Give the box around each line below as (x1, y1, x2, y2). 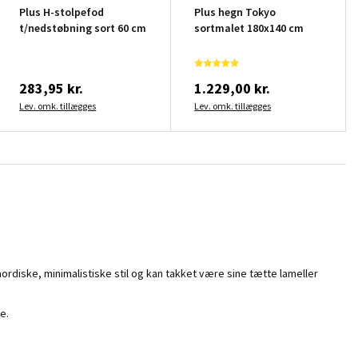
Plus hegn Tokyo (194, 4, 276, 19)
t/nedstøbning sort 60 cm (19, 20, 147, 35)
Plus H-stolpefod (19, 4, 105, 19)
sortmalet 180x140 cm (194, 20, 304, 35)
